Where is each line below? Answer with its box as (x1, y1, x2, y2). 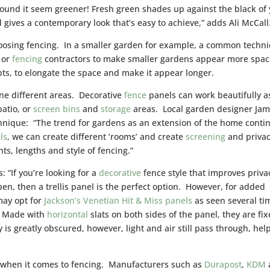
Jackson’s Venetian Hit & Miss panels (44, 194, 193, 206)
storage (101, 102, 131, 115)
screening (186, 130, 226, 142)
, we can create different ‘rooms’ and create (7, 130, 186, 142)
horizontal (47, 208, 89, 220)
